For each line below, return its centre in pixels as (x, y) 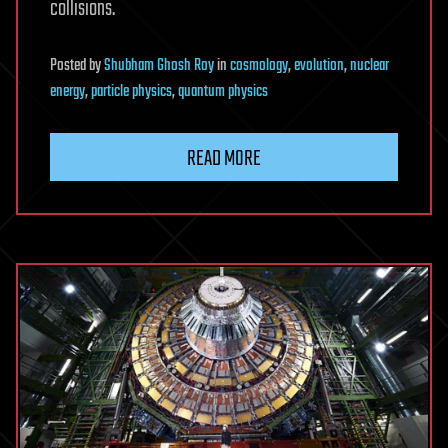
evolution (319, 65)
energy (67, 91)
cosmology (259, 65)
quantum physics (223, 91)
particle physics (131, 91)
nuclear (369, 65)
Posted (69, 65)
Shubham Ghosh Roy (159, 65)
